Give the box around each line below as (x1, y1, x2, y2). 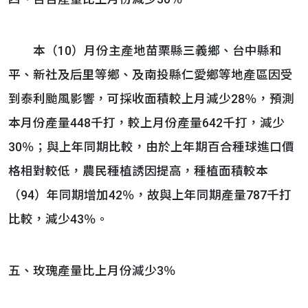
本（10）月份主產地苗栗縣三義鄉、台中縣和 (8, 44, 282, 58)
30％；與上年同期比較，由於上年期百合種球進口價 (8, 140, 294, 154)
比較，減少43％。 (8, 212, 109, 226)
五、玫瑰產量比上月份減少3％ (8, 264, 176, 278)
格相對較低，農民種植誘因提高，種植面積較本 (8, 164, 268, 178)
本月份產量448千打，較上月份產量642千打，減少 (8, 116, 285, 130)
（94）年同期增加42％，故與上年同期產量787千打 (8, 188, 291, 202)
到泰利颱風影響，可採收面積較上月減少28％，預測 (8, 92, 294, 106)
